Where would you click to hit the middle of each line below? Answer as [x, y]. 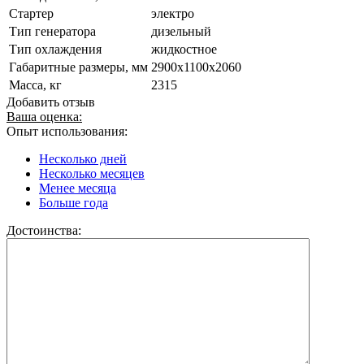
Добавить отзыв [51, 102]
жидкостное [184, 49]
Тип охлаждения [55, 49]
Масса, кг [35, 84]
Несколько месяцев [92, 173]
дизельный [181, 31]
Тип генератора [52, 31]
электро [173, 13]
